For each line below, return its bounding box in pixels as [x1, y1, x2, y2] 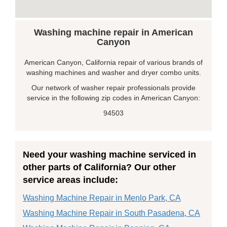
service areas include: [23, 175, 118, 185]
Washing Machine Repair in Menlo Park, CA [23, 194, 181, 202]
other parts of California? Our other [23, 162, 176, 172]
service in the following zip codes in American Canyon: [27, 94, 200, 102]
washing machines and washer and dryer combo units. [26, 68, 201, 77]
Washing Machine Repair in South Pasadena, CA [23, 209, 200, 217]
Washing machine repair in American [34, 27, 193, 37]
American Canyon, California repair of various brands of [24, 58, 203, 66]
